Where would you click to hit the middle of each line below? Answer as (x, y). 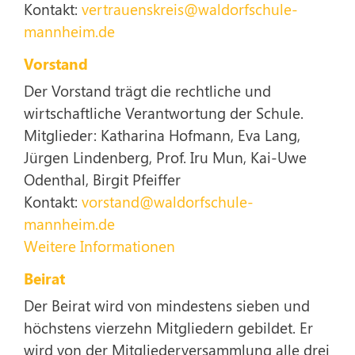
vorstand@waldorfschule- (168, 201)
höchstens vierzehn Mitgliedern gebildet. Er (168, 327)
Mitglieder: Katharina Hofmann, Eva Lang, (162, 135)
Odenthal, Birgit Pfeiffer (102, 179)
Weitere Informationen (99, 246)
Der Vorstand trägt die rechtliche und (147, 90)
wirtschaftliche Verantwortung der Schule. (164, 113)
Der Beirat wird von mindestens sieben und (167, 305)
